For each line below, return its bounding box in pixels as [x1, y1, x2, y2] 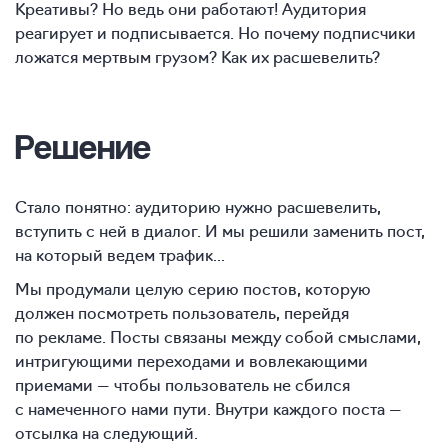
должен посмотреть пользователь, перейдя [15, 300, 349, 323]
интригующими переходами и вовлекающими [15, 348, 368, 371]
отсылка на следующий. [15, 420, 198, 443]
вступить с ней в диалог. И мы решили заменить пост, [15, 218, 425, 241]
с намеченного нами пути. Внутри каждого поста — [15, 396, 402, 419]
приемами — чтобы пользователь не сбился [15, 372, 350, 395]
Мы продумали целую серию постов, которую [15, 276, 371, 299]
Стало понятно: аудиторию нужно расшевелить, [15, 194, 381, 217]
